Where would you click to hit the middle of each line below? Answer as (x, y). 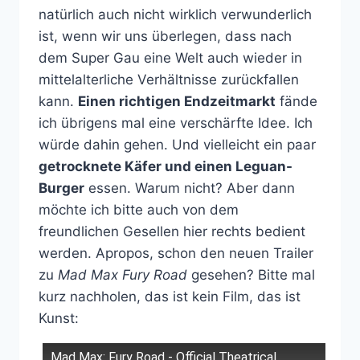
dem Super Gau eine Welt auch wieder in (170, 58)
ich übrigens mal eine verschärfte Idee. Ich (176, 123)
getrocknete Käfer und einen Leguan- (166, 166)
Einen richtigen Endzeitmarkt (177, 101)
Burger (61, 188)
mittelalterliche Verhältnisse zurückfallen (169, 80)
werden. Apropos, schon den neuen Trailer (176, 253)
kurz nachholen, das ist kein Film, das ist (170, 297)
